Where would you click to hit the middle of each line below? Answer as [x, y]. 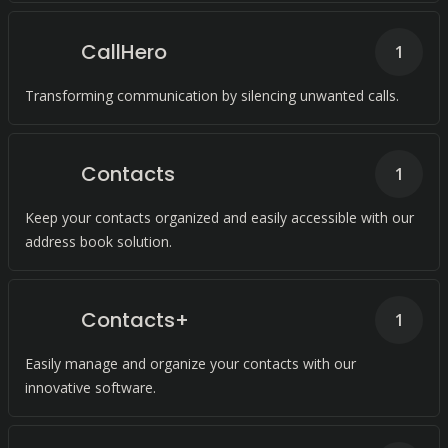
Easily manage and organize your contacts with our [190, 363]
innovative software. [90, 387]
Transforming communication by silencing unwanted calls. [212, 95]
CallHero [124, 52]
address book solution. [98, 241]
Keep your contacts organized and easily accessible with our [219, 217]
